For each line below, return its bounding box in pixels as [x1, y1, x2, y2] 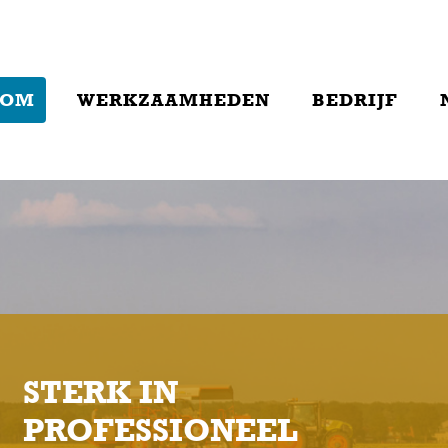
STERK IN [23, 372, 178, 412]
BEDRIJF [312, 89, 398, 111]
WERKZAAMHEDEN [77, 89, 270, 111]
